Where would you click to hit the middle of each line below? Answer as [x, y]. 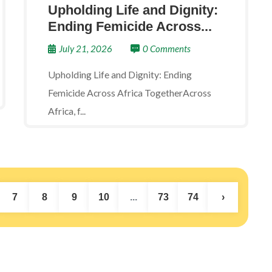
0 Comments [167, 49]
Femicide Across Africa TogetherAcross [130, 93]
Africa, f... [67, 111]
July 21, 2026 [86, 49]
